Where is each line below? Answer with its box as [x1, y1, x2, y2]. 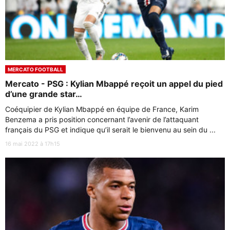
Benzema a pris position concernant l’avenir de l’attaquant [5, 115, 199, 124]
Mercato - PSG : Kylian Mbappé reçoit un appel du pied [5, 79, 223, 89]
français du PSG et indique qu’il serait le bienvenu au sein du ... [5, 125, 216, 135]
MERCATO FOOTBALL [8, 66, 63, 73]
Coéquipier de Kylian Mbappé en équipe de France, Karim [5, 105, 199, 114]
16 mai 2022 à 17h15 [5, 140, 60, 148]
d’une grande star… [5, 89, 82, 100]
